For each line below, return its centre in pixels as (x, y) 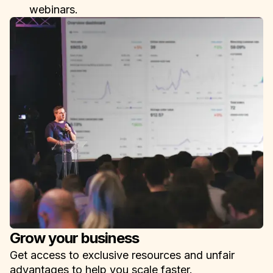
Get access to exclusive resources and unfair (122, 255)
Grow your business (74, 238)
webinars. (54, 10)
